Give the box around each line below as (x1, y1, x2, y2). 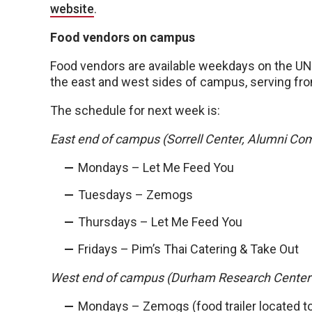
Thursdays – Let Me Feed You (78, 214, 242, 230)
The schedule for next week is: (50, 103, 220, 118)
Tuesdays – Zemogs (78, 187, 193, 203)
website (50, 1, 94, 17)
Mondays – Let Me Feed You (78, 160, 234, 175)
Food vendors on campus (50, 30, 195, 45)
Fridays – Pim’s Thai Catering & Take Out (78, 242, 299, 257)
